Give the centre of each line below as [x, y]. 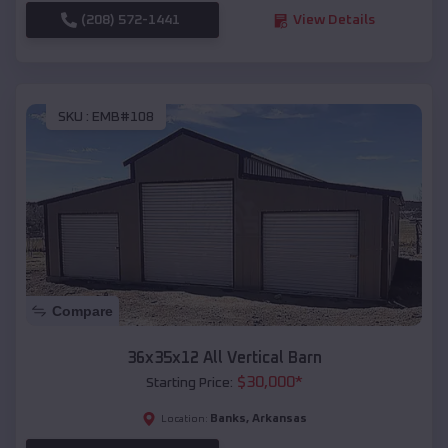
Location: [184, 419]
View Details [333, 20]
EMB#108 [123, 116]
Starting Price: [189, 383]
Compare [82, 311]
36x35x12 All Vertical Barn [224, 358]
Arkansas [279, 419]
